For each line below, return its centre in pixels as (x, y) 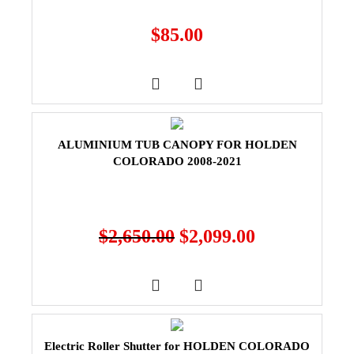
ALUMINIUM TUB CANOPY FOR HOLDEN (177, 144)
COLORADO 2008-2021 (177, 161)
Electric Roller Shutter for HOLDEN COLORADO (177, 346)
